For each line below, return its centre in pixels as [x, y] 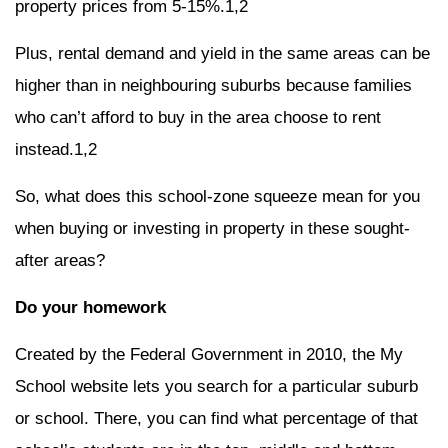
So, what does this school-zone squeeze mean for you [217, 196]
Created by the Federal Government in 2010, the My [209, 354]
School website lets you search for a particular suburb [216, 386]
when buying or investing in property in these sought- [212, 228]
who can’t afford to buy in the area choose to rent [198, 117]
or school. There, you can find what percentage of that [216, 418]
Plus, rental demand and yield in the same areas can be [222, 53]
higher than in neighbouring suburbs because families [213, 85]
